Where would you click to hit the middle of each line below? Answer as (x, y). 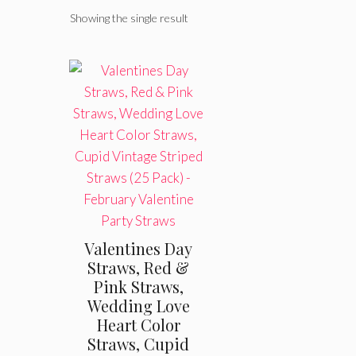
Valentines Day (139, 248)
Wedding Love (138, 306)
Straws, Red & (139, 267)
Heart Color (138, 325)
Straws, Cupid (139, 344)
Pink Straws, (138, 286)
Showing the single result (129, 18)
